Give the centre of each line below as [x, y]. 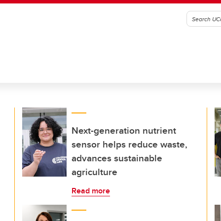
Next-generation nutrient [124, 130]
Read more [91, 191]
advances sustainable [117, 158]
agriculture [94, 172]
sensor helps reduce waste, [129, 144]
